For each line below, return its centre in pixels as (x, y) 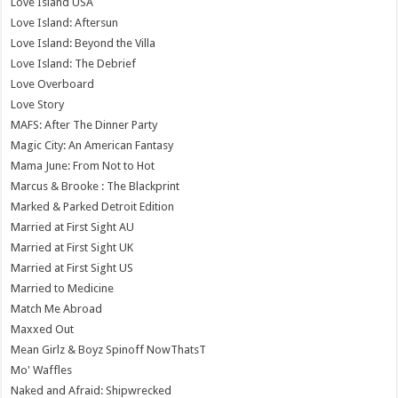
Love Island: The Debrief (74, 63)
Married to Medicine (63, 288)
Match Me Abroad (57, 308)
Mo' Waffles (42, 370)
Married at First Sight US (72, 267)
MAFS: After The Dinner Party (84, 124)
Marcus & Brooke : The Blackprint (96, 186)
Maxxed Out (43, 329)
